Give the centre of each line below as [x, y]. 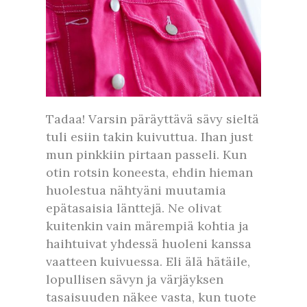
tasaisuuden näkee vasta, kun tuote [151, 297]
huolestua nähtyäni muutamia [136, 190]
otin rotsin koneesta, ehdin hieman [149, 172]
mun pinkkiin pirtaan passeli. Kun [146, 154]
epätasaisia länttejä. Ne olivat [134, 208]
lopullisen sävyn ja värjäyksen [135, 279]
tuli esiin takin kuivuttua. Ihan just [149, 136]
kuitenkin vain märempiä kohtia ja [147, 225]
